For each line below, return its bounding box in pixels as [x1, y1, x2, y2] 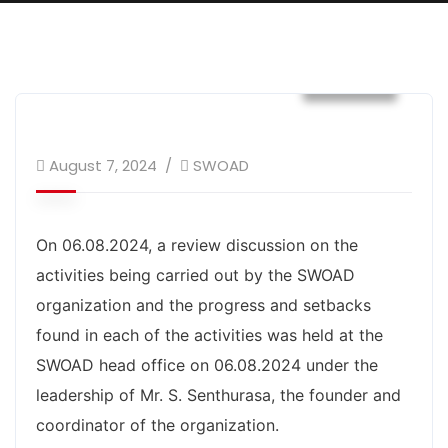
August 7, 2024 [49, 155, 157, 176]
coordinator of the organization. [36, 415, 279, 435]
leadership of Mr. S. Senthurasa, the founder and [36, 385, 401, 405]
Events [325, 64, 375, 83]
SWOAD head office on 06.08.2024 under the [36, 355, 378, 375]
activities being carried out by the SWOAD [36, 265, 355, 285]
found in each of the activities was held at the [36, 325, 383, 345]
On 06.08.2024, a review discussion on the [36, 235, 358, 255]
